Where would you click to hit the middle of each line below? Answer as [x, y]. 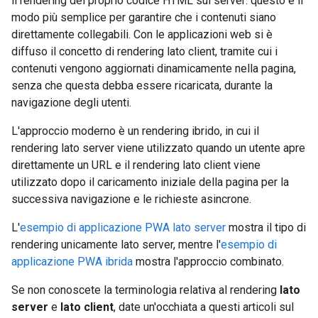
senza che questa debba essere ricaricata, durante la [142, 86]
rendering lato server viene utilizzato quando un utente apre [158, 148]
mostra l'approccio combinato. [208, 262]
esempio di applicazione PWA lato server [123, 227]
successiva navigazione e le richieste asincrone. [131, 199]
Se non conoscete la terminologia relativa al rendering [146, 290]
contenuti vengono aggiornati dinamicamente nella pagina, [154, 68]
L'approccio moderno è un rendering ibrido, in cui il [135, 131]
